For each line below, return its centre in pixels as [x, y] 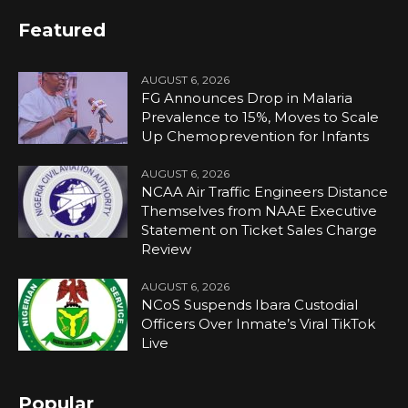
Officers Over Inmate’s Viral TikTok [259, 323]
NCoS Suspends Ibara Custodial [250, 304]
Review [167, 249]
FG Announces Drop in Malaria [247, 97]
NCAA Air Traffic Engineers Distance [265, 191]
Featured [62, 30]
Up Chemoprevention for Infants [255, 136]
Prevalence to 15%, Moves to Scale [260, 117]
